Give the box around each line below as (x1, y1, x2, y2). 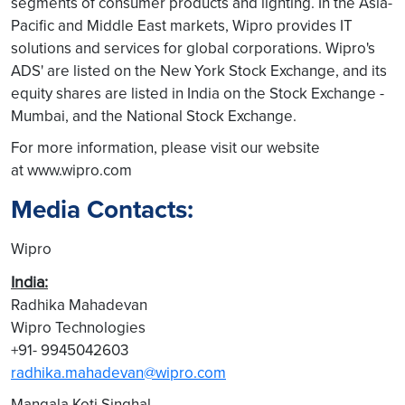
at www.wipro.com (11, 159, 132, 181)
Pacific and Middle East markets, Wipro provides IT (11, 14, 353, 36)
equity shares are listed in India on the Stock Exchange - (11, 82, 384, 104)
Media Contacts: (11, 191, 193, 228)
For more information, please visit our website (11, 137, 320, 158)
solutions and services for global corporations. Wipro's (11, 37, 375, 59)
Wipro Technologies (11, 316, 146, 338)
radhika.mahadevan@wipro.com (11, 362, 226, 383)
